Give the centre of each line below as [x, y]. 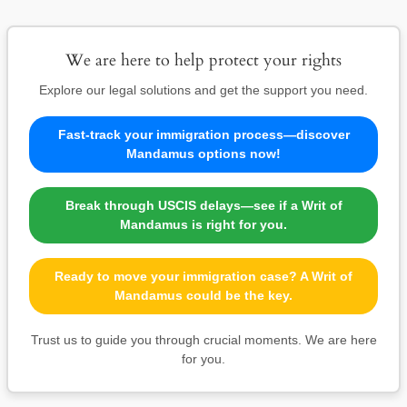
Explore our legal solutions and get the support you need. [203, 89]
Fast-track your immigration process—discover [203, 134]
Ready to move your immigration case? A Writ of [203, 276]
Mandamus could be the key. [203, 295]
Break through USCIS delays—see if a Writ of [203, 205]
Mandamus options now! [203, 153]
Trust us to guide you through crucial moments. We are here [203, 339]
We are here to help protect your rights [203, 60]
